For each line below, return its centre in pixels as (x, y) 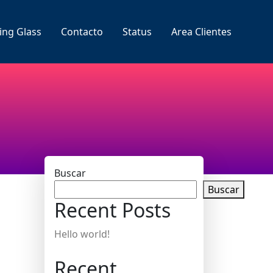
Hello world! (82, 234)
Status (137, 32)
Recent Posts (112, 210)
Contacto (82, 32)
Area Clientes (201, 32)
